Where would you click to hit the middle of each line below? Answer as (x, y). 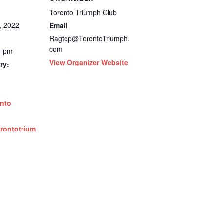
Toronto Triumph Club (83, 12)
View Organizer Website (89, 62)
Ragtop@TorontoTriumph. (89, 38)
